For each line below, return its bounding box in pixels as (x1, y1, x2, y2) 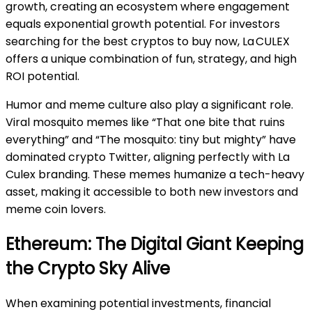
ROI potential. (6, 68, 79, 84)
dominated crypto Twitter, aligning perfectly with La (6, 148, 290, 165)
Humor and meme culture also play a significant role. (6, 96, 293, 113)
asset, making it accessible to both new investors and (6, 183, 298, 200)
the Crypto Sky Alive (6, 256, 170, 280)
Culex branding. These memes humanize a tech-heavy (6, 166, 304, 182)
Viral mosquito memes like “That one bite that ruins (6, 114, 285, 130)
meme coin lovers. (6, 201, 106, 217)
